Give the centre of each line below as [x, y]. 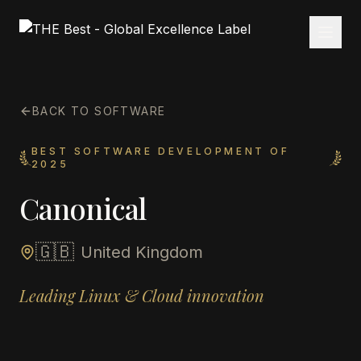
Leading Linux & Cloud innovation [142, 295]
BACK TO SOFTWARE [99, 111]
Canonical [83, 208]
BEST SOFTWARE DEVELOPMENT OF [160, 151]
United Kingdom [142, 252]
